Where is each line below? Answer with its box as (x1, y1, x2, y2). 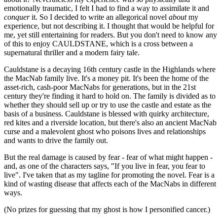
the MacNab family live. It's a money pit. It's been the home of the (4, 74, 209, 82)
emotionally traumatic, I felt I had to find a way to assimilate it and (4, 3, 209, 12)
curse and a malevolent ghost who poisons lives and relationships (4, 127, 206, 136)
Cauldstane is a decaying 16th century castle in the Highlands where (4, 65, 216, 74)
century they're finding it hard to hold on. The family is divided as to (4, 91, 216, 100)
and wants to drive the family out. (4, 136, 108, 145)
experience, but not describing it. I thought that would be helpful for (4, 21, 214, 30)
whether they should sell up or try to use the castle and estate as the (4, 100, 211, 109)
